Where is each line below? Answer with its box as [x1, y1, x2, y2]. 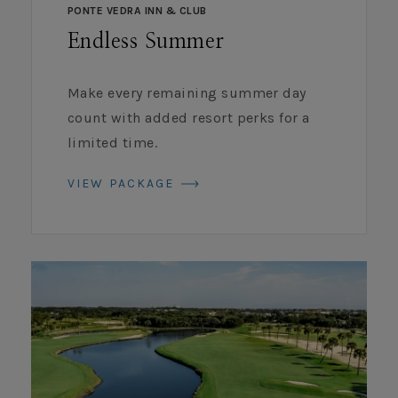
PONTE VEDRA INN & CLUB [68, 4, 213, 17]
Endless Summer [68, 30, 225, 52]
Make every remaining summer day [68, 84, 306, 101]
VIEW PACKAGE [68, 175, 179, 191]
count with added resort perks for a [68, 108, 310, 126]
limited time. [68, 133, 158, 151]
